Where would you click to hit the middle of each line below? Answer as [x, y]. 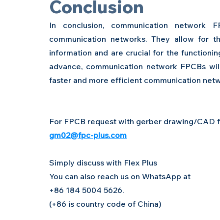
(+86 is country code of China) [105, 204]
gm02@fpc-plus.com [88, 135]
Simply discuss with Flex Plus [103, 162]
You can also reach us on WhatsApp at [121, 176]
